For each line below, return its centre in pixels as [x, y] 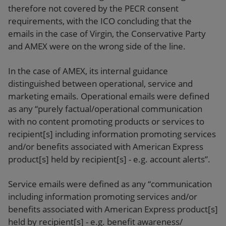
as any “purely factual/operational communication [105, 108]
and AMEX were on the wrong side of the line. [97, 46]
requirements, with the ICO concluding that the [100, 21]
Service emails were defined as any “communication [110, 184]
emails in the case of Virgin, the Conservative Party [107, 33]
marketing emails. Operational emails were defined [109, 96]
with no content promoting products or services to [106, 121]
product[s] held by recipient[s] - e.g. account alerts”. [109, 159]
